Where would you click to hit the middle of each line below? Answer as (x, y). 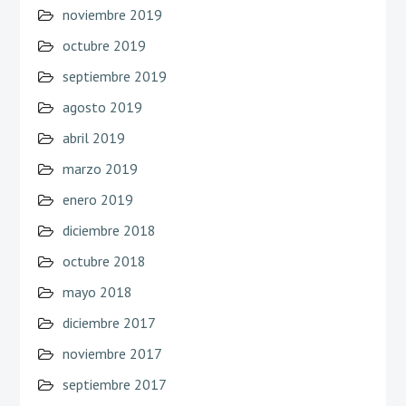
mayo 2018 (97, 291)
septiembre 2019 (114, 76)
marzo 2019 (100, 168)
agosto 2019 (102, 106)
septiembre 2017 (114, 384)
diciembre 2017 (109, 322)
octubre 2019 (104, 45)
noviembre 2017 (112, 353)
